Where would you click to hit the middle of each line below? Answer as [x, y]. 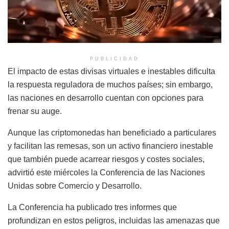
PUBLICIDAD [114, 59]
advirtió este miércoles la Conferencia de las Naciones [106, 172]
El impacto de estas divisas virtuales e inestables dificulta [111, 71]
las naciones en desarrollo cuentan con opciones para [106, 98]
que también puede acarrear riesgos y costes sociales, [106, 159]
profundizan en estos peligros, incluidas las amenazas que [114, 220]
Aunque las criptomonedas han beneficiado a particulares [112, 132]
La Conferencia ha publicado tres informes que [92, 207]
